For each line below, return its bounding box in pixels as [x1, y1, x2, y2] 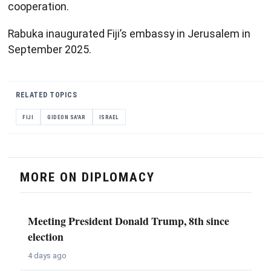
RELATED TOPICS [16, 91, 77, 100]
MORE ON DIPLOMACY [19, 169, 155, 185]
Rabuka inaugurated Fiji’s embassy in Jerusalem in [8, 27, 250, 41]
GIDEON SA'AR [47, 114, 86, 120]
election [27, 228, 64, 244]
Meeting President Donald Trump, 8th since [27, 212, 229, 229]
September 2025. [8, 43, 91, 56]
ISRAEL [99, 114, 119, 120]
